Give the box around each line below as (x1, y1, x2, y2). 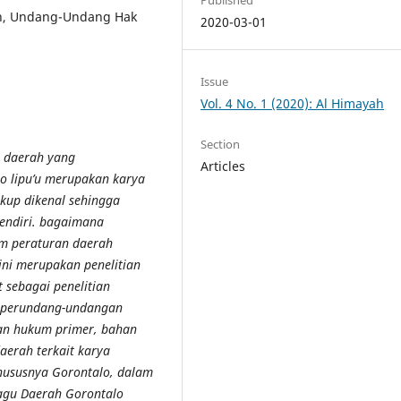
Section (200, 135, 241, 152)
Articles (200, 157, 246, 175)
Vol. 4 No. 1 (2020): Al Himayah (200, 94, 385, 112)
